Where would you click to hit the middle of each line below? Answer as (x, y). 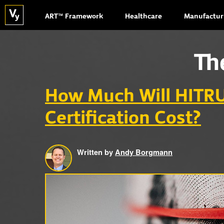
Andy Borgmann (144, 152)
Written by (96, 152)
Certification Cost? (123, 118)
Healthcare (143, 17)
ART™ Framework (74, 17)
